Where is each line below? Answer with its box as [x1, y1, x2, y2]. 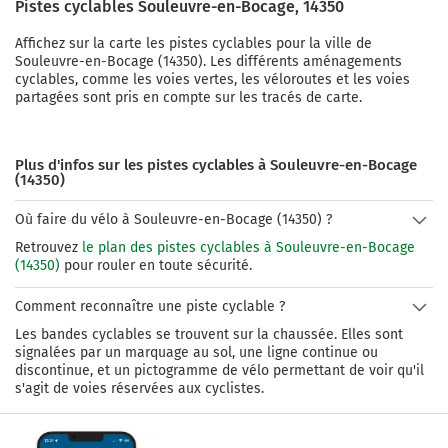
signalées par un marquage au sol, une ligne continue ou [15, 344, 378, 362]
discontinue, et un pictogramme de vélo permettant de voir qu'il [15, 362, 424, 380]
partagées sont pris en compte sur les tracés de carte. [15, 89, 362, 107]
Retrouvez [15, 239, 82, 257]
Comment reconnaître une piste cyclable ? [15, 298, 285, 316]
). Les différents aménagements [198, 53, 402, 71]
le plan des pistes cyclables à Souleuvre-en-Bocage [82, 239, 415, 257]
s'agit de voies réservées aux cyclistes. [15, 380, 264, 398]
